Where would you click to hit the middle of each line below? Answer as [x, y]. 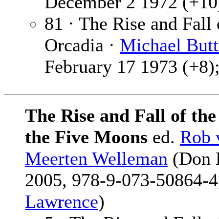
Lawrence [62, 202]
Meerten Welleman [96, 159]
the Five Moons [86, 137]
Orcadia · [82, 45]
